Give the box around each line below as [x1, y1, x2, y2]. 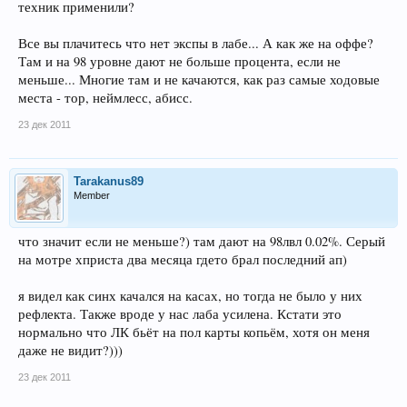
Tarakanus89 [74, 174, 144, 188]
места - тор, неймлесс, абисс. [18, 89, 193, 106]
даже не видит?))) [18, 342, 123, 359]
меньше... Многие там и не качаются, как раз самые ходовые [18, 71, 380, 88]
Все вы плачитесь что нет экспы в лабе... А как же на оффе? [18, 35, 373, 52]
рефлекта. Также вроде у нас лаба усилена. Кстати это [18, 305, 342, 323]
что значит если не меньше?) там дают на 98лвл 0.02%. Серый [18, 233, 385, 250]
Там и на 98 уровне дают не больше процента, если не [18, 53, 341, 70]
